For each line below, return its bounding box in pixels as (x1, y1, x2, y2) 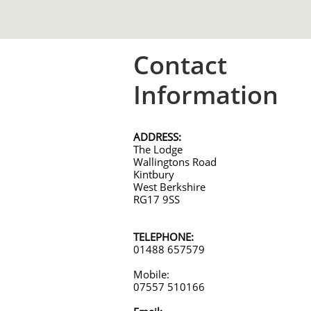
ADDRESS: (133, 130, 181, 144)
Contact (133, 48, 227, 82)
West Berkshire (133, 180, 205, 194)
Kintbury (133, 167, 174, 181)
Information (133, 78, 278, 112)
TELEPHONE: (133, 230, 194, 244)
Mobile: (133, 267, 169, 281)
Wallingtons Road (133, 155, 217, 169)
